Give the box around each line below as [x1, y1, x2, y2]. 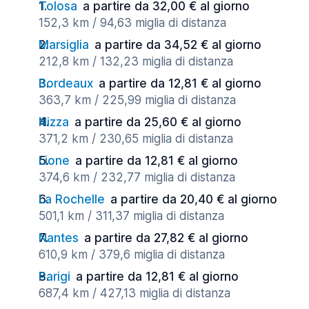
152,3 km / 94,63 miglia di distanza [39, 16, 226, 30]
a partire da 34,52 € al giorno [94, 38, 261, 52]
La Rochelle [39, 192, 105, 206]
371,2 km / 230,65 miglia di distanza [39, 132, 233, 146]
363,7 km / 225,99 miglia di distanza [39, 93, 236, 107]
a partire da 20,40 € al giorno [110, 192, 277, 206]
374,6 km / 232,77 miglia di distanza [39, 170, 235, 184]
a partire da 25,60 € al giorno [74, 115, 241, 129]
